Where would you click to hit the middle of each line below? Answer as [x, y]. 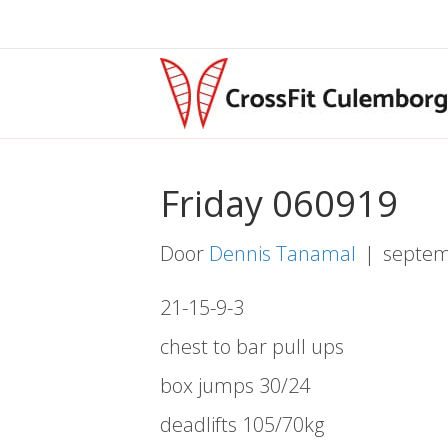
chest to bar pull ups [252, 346]
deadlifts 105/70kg [242, 424]
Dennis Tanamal [282, 253]
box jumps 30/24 [235, 385]
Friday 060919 [279, 203]
